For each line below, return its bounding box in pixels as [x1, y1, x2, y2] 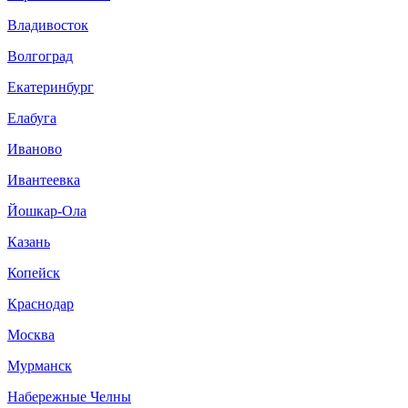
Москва [7, 326, 55, 342]
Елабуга [7, 109, 56, 126]
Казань [7, 233, 50, 250]
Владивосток [7, 16, 88, 33]
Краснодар [7, 295, 74, 311]
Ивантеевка [7, 171, 80, 188]
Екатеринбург [7, 78, 94, 95]
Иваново [7, 140, 62, 157]
